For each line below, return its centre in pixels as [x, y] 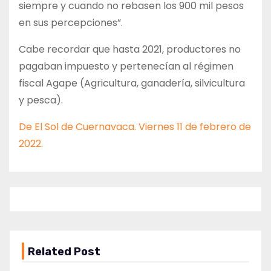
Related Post [64, 251]
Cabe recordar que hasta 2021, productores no [130, 49]
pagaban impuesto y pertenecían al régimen [126, 66]
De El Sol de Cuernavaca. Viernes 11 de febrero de [135, 126]
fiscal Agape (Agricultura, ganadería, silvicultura [132, 83]
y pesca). [41, 100]
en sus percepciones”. [71, 22]
